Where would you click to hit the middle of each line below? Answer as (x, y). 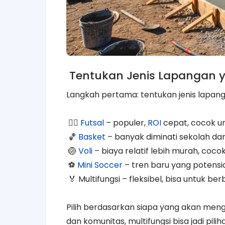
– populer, (126, 123)
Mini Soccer (100, 165)
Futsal (92, 123)
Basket (92, 137)
